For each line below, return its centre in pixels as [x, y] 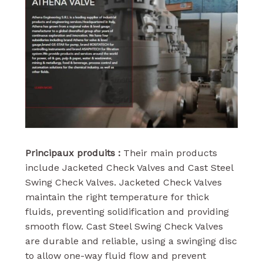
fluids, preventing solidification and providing [127, 211]
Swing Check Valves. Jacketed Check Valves [123, 182]
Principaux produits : [73, 153]
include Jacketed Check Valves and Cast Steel [129, 167]
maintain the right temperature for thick [117, 197]
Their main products [168, 153]
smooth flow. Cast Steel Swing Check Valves [124, 226]
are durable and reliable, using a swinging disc [131, 241]
